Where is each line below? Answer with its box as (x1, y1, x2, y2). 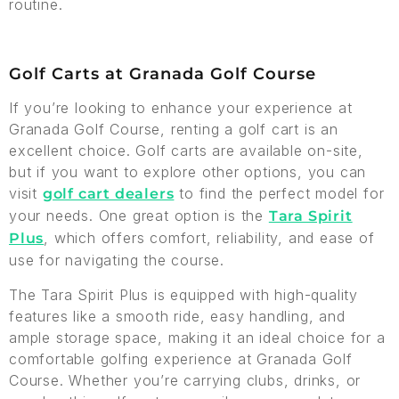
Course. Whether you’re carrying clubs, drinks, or (9, 371, 362, 389)
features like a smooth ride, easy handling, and (9, 307, 346, 325)
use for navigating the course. (9, 251, 225, 269)
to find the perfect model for (174, 184, 385, 202)
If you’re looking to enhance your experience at (9, 99, 353, 117)
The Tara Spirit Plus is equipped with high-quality (9, 286, 358, 304)
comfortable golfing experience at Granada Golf (9, 350, 353, 368)
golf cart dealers (42, 185, 175, 202)
